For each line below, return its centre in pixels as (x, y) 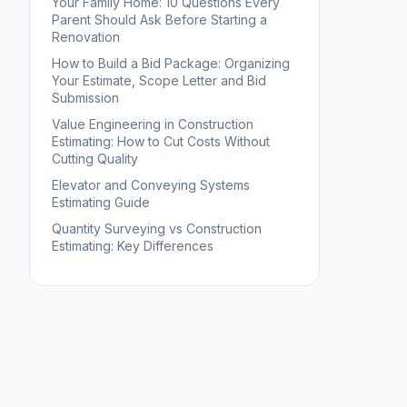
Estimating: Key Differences (133, 245)
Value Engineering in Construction (153, 124)
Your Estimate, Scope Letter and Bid (159, 80)
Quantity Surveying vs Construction (157, 228)
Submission (85, 97)
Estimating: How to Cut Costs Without (161, 141)
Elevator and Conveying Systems (151, 184)
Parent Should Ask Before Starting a (159, 19)
